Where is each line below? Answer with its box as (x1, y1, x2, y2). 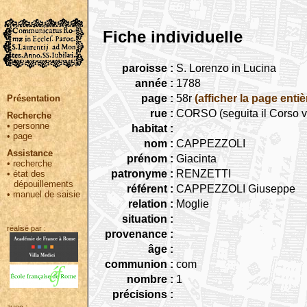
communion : (105, 258, 173, 270)
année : (135, 77, 173, 89)
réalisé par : (7, 224, 46, 232)
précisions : (112, 288, 173, 300)
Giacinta (176, 152, 217, 164)
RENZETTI (176, 167, 231, 180)
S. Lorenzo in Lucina (176, 62, 276, 74)
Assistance (7, 148, 53, 158)
